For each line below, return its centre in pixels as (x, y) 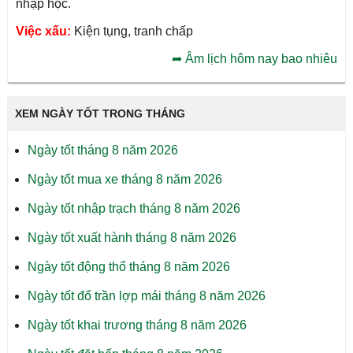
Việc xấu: (43, 31)
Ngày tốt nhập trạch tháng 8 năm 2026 (134, 208)
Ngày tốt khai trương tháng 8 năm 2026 (137, 325)
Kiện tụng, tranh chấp (132, 31)
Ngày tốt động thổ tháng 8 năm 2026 (128, 266)
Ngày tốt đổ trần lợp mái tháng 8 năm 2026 (146, 295)
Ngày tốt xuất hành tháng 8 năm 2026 (132, 237)
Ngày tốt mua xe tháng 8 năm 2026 (124, 179)
